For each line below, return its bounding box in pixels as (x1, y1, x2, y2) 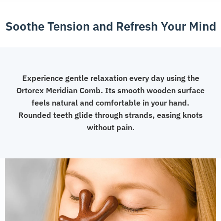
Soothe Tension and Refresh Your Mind (5, 18, 216, 35)
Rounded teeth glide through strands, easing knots (18, 110, 203, 120)
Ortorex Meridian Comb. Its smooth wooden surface (16, 85, 205, 96)
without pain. (86, 122, 135, 133)
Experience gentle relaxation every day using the (22, 73, 199, 83)
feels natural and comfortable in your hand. (32, 98, 189, 108)
